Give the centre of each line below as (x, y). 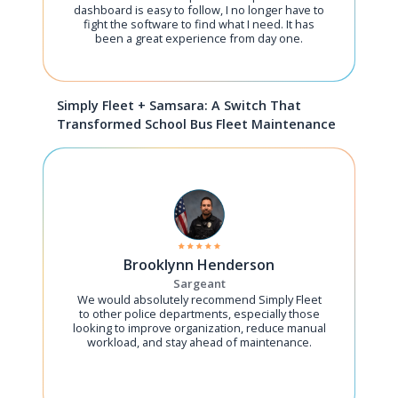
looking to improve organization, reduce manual (199, 328)
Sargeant (199, 283)
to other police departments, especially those (199, 314)
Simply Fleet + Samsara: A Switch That (179, 105)
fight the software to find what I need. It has (199, 24)
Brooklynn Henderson (199, 265)
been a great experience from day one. (199, 38)
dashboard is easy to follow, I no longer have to (199, 10)
